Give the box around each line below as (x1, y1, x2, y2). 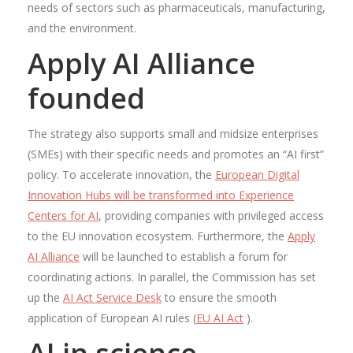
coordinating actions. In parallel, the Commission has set (28, 269, 316, 285)
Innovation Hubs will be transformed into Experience (28, 188, 294, 203)
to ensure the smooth (162, 290, 277, 306)
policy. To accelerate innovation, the (28, 167, 215, 183)
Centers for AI (28, 208, 98, 224)
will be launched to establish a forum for (80, 249, 288, 265)
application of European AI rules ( (28, 310, 196, 326)
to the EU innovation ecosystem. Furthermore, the (28, 229, 288, 244)
